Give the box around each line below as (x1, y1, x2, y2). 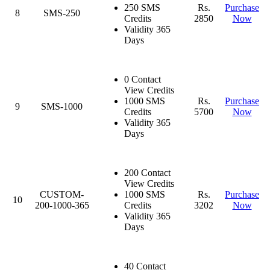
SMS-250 (43, 7, 80, 18)
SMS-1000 (41, 101, 83, 111)
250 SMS (124, 2, 160, 13)
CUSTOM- (40, 189, 84, 199)
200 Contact (124, 167, 171, 178)
